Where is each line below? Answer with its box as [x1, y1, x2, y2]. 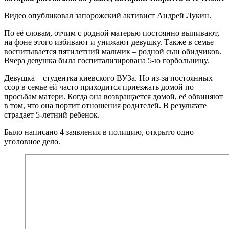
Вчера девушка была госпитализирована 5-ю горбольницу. [4, 56, 209, 65]
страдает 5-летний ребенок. [4, 110, 100, 119]
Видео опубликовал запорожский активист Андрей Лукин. [4, 11, 211, 20]
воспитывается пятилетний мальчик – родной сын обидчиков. [4, 47, 221, 56]
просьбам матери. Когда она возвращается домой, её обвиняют [4, 91, 223, 101]
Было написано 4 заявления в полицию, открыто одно [4, 127, 194, 136]
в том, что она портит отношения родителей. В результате [4, 101, 207, 110]
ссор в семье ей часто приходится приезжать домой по [4, 82, 194, 91]
